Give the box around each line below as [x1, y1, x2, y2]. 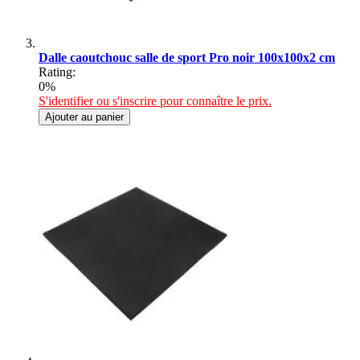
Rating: [39, 64, 76, 79]
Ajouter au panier [45, 110, 124, 123]
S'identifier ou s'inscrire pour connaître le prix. [39, 93, 272, 108]
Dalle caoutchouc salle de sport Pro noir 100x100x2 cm [39, 50, 335, 64]
